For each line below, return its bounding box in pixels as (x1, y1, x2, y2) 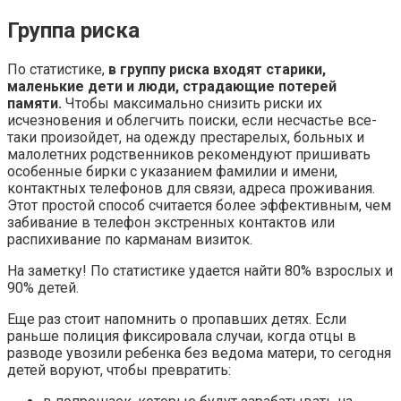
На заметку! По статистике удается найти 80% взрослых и (7, 261, 393, 279)
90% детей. (7, 278, 79, 296)
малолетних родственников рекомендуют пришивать (7, 145, 371, 163)
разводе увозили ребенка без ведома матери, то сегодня (7, 344, 391, 362)
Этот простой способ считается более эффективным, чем (7, 196, 391, 214)
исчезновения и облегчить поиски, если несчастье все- (7, 111, 377, 129)
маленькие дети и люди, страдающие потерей (7, 77, 337, 95)
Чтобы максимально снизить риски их (62, 94, 322, 112)
